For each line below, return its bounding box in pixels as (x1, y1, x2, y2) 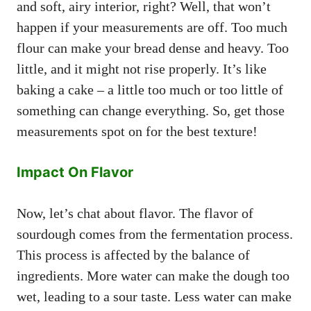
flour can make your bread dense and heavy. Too (17, 40, 289, 56)
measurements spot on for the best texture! (17, 123, 258, 139)
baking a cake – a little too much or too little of (17, 81, 283, 97)
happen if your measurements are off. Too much (17, 19, 287, 35)
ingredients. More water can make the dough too (17, 267, 289, 283)
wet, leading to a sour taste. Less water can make (17, 288, 292, 304)
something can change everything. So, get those (17, 102, 285, 118)
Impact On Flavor (17, 163, 133, 180)
